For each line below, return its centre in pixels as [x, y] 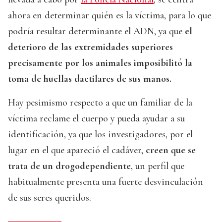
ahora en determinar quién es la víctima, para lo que [110, 16]
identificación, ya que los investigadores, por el [100, 135]
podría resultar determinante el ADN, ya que [96, 31]
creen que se [171, 150]
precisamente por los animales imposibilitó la [100, 63]
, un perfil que [158, 166]
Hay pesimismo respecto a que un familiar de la [100, 103]
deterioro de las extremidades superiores [90, 47]
